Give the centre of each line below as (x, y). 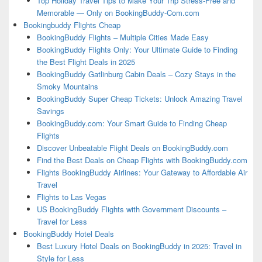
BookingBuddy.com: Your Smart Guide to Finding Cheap (132, 123)
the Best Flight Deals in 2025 (86, 62)
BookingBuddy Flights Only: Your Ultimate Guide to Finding (137, 50)
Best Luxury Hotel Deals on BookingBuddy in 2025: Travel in (139, 246)
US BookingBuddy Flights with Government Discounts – (131, 209)
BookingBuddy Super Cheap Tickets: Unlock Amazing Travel (139, 99)
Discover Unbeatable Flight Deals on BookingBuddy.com (132, 148)
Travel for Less (62, 222)
